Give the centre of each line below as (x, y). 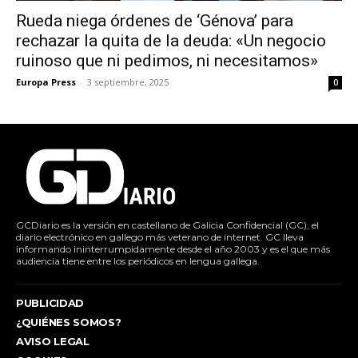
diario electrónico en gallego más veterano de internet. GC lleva (160, 237)
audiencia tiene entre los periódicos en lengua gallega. (138, 261)
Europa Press (46, 82)
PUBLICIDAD (50, 303)
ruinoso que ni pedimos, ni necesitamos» (167, 61)
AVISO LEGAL (53, 341)
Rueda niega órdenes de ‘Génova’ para (155, 21)
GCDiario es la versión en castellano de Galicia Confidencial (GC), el (167, 225)
